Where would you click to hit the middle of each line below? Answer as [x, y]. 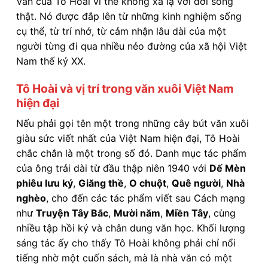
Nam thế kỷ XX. [51, 61]
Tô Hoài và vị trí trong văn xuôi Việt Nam [125, 89]
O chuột [148, 183]
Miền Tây [187, 213]
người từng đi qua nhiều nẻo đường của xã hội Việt [132, 46]
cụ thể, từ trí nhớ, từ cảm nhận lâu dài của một [121, 31]
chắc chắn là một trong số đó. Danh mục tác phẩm [131, 153]
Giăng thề [101, 183]
